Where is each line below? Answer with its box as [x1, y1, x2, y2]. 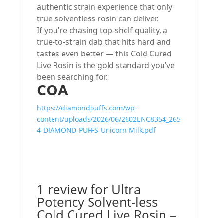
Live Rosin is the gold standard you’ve [36, 60, 175, 71]
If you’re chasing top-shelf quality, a [36, 25, 167, 36]
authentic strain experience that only [36, 1, 172, 13]
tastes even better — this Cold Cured [36, 48, 172, 59]
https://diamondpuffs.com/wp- [36, 103, 137, 113]
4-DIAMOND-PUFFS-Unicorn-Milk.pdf [36, 126, 156, 135]
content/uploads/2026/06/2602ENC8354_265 [36, 114, 181, 124]
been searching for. [36, 72, 108, 83]
